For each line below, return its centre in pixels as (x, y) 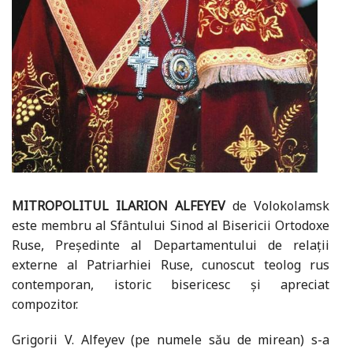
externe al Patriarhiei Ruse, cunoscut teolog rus (171, 265)
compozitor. (45, 305)
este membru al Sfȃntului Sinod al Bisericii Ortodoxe (171, 226)
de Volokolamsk (277, 206)
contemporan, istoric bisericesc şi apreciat (171, 285)
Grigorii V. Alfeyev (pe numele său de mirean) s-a (171, 340)
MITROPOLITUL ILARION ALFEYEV (119, 206)
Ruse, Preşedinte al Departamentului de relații (171, 245)
